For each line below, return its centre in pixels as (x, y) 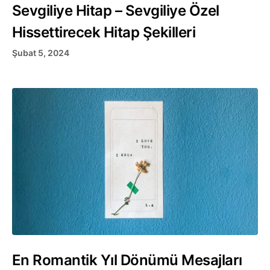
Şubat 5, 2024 (41, 52)
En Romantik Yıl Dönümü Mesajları (127, 260)
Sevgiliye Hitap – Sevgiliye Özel (116, 10)
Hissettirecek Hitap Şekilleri (104, 32)
